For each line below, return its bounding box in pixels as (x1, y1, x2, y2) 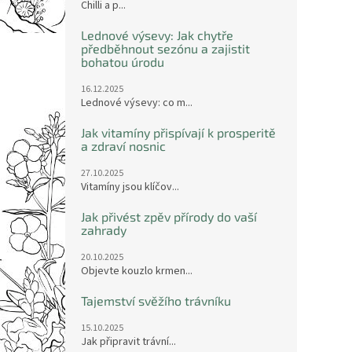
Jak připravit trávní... (81, 334, 176, 350)
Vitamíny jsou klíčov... (81, 179, 179, 195)
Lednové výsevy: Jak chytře (81, 27, 233, 42)
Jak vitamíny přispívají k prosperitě (81, 125, 276, 140)
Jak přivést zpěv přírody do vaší (81, 209, 257, 224)
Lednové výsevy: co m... (81, 95, 192, 111)
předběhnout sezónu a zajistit (81, 41, 250, 56)
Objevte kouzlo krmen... (81, 263, 192, 279)
